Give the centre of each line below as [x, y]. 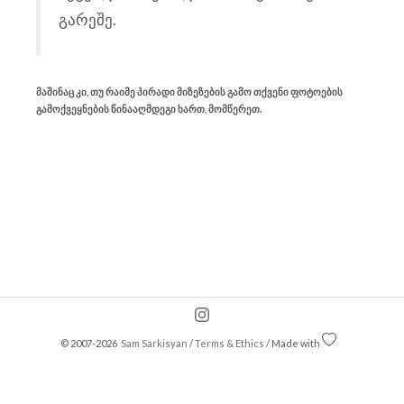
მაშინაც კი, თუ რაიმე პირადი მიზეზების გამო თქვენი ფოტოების [189, 92]
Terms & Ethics [230, 343]
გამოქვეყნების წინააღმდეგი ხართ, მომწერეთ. [149, 109]
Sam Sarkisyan [153, 343]
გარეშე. [87, 19]
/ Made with [293, 343]
